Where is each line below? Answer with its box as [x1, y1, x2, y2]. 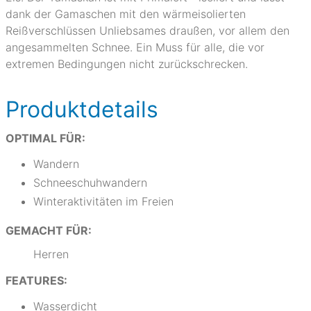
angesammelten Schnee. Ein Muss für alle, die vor [6, 40, 264, 54]
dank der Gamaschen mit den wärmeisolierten [6, 7, 246, 21]
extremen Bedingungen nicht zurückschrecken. [6, 57, 248, 71]
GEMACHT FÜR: [6, 224, 92, 237]
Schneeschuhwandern [33, 176, 147, 190]
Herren [33, 247, 69, 261]
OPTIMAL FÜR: [6, 131, 85, 145]
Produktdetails [6, 96, 158, 123]
